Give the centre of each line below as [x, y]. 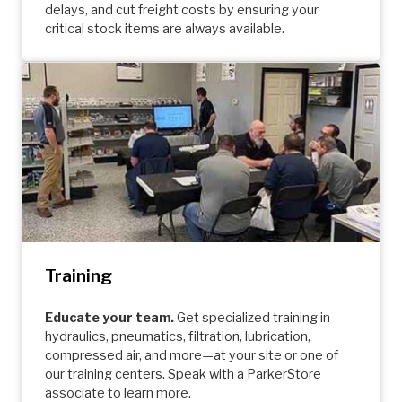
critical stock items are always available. [165, 29]
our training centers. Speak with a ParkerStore [183, 375]
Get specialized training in [252, 318]
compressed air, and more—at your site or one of [192, 356]
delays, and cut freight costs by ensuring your [182, 10]
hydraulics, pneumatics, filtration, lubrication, [178, 337]
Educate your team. [109, 318]
